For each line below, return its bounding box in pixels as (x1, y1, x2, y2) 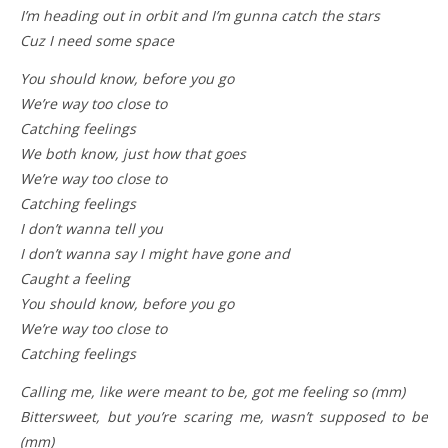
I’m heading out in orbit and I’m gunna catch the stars (20, 6, 380, 25)
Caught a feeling (20, 269, 130, 288)
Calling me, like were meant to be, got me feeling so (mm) (20, 382, 405, 401)
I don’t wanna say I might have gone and (20, 244, 290, 263)
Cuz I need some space (20, 31, 174, 50)
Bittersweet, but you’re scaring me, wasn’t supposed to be (20, 407, 428, 426)
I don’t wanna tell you (20, 219, 163, 238)
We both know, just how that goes (20, 144, 246, 163)
